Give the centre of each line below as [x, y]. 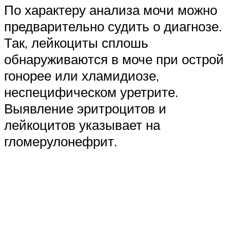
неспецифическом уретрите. [91, 92]
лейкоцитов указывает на [82, 124]
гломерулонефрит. [61, 141]
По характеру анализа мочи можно [111, 9]
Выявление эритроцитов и [85, 108]
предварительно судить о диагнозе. [113, 26]
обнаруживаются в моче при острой [114, 59]
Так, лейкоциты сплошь [76, 42]
